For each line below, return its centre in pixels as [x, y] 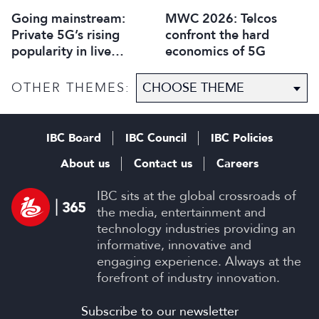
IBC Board [74, 138]
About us [85, 164]
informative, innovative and [174, 245]
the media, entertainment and [181, 212]
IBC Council [156, 138]
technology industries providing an [196, 229]
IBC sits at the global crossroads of [197, 196]
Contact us [163, 164]
